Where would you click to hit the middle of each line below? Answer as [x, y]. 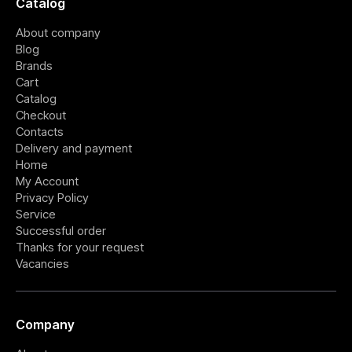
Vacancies [42, 263]
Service [36, 214]
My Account [47, 181]
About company [58, 32]
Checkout [41, 115]
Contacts [40, 131]
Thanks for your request [80, 247]
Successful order [61, 230]
